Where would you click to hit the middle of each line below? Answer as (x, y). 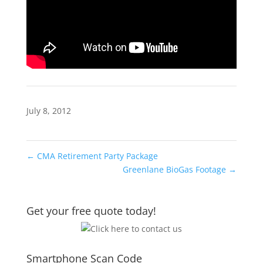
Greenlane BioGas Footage (176, 169)
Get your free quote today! (91, 211)
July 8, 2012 (48, 111)
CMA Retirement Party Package (96, 156)
